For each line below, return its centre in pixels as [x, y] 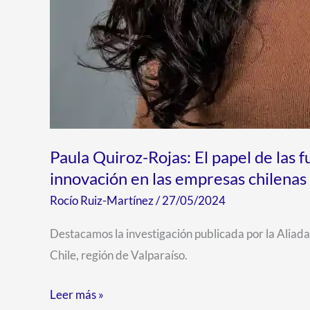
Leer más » [77, 294]
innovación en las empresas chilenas [178, 179]
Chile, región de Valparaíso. [119, 255]
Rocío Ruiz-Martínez [103, 201]
